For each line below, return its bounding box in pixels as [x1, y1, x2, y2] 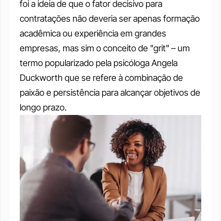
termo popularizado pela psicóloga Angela [20, 57, 178, 68]
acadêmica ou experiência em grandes [20, 28, 166, 38]
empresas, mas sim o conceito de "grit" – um [20, 42, 190, 53]
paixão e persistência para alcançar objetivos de [20, 87, 200, 98]
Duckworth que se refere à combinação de [20, 72, 183, 83]
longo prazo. [20, 102, 67, 112]
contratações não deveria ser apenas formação [20, 13, 200, 24]
